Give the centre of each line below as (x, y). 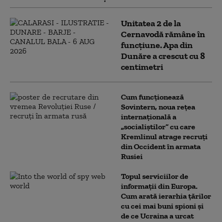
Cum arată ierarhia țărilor (166, 196)
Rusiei (132, 156)
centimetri (142, 67)
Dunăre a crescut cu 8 (163, 56)
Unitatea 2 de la (151, 23)
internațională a (149, 117)
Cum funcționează (152, 97)
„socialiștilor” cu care (158, 127)
